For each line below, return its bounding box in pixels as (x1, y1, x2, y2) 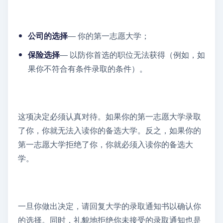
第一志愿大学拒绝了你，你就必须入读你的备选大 (18, 139, 193, 149)
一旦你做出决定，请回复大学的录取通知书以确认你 (18, 201, 201, 211)
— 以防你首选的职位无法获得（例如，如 (60, 50, 205, 60)
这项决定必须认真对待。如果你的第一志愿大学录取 (18, 111, 201, 121)
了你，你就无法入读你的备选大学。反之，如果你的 (18, 125, 201, 135)
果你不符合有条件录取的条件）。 (28, 64, 147, 74)
